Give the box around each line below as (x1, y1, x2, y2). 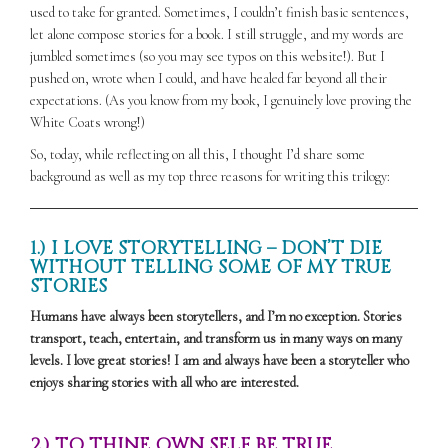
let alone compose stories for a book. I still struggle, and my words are (30, 25, 404, 43)
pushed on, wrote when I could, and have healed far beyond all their (30, 69, 387, 87)
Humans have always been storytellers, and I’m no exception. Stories (30, 307, 402, 325)
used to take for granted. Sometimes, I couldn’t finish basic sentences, (30, 3, 409, 21)
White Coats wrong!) (30, 113, 145, 131)
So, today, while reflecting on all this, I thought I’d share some (30, 145, 365, 163)
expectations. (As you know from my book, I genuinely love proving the (30, 91, 412, 109)
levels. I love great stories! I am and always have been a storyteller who (30, 351, 409, 369)
